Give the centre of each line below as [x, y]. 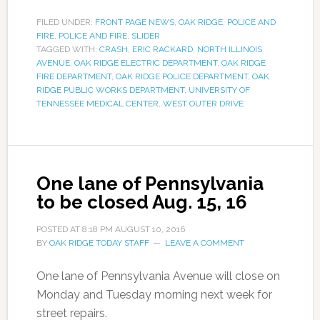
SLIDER [145, 36]
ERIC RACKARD [162, 50]
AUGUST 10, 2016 [150, 230]
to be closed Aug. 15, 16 [141, 202]
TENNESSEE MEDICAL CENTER [97, 104]
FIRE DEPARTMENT [74, 77]
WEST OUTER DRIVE [203, 104]
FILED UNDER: [65, 22]
